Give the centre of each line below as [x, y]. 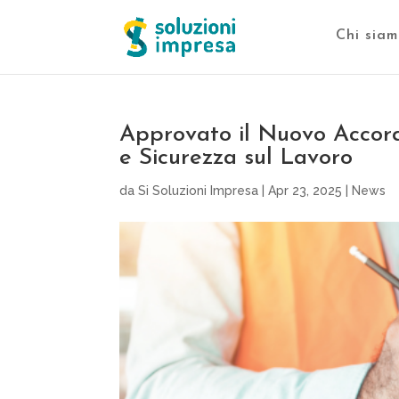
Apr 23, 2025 [305, 191]
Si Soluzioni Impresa [199, 191]
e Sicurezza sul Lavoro [236, 158]
